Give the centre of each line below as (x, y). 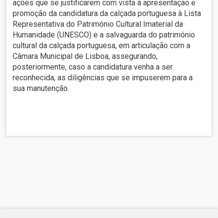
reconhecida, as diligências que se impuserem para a (103, 78)
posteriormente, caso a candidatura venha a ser (93, 67)
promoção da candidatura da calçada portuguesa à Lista (107, 14)
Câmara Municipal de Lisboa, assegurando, (85, 56)
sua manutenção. (41, 89)
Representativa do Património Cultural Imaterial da (98, 24)
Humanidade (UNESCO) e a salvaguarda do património (104, 35)
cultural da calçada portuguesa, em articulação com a (102, 46)
